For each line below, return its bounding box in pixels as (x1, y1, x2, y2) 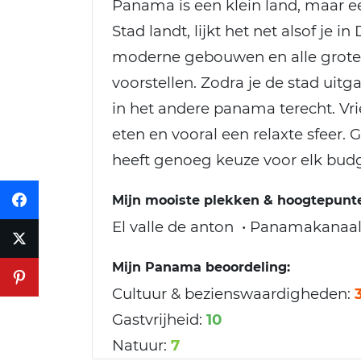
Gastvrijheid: (112, 310, 202, 330)
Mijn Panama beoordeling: (112, 259, 290, 276)
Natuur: (112, 336, 167, 355)
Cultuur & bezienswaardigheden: (112, 284, 351, 304)
